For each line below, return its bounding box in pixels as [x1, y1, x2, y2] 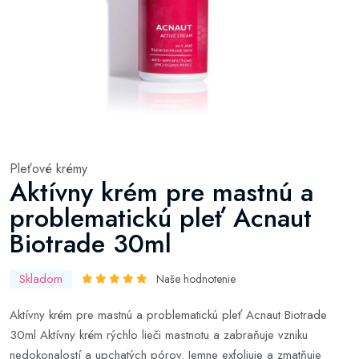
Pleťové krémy [10, 159, 87, 178]
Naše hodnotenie [156, 271, 236, 287]
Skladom [19, 270, 63, 288]
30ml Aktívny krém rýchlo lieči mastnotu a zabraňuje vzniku [10, 326, 308, 344]
